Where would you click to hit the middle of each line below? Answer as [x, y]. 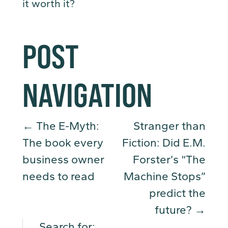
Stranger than [169, 126]
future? [175, 210]
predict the [177, 193]
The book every [63, 143]
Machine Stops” [165, 177]
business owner [63, 160]
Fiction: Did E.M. [164, 143]
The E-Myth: [66, 126]
